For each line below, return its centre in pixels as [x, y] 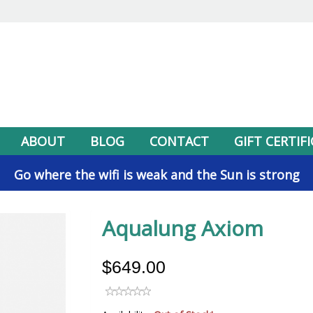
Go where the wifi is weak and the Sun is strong [156, 174]
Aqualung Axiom [182, 228]
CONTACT [179, 141]
